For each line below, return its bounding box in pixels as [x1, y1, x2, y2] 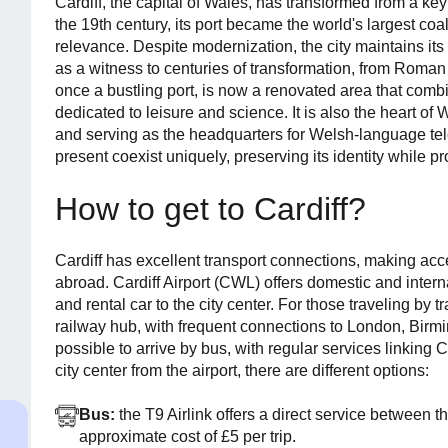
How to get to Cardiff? [55, 191, 367, 227]
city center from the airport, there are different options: [55, 362, 430, 379]
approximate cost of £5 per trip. [79, 428, 297, 445]
